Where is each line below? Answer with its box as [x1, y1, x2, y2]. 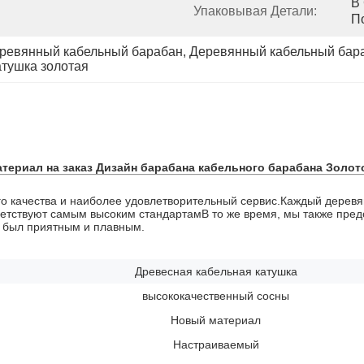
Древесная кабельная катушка [134, 265, 297, 278]
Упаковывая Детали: [193, 4, 317, 18]
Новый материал [171, 314, 261, 327]
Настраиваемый [172, 338, 259, 351]
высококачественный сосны [142, 289, 289, 302]
